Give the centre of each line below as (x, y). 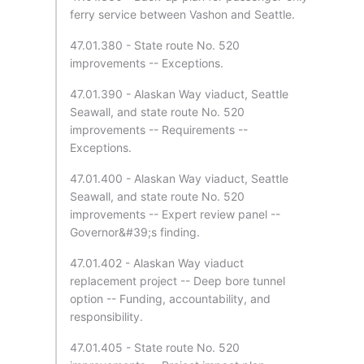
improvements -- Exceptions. (147, 63)
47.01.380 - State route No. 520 (155, 45)
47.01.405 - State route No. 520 (155, 347)
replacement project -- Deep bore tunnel (178, 281)
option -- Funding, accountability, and (170, 299)
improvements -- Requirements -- (159, 130)
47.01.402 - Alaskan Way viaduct (157, 263)
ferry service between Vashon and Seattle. (182, 14)
